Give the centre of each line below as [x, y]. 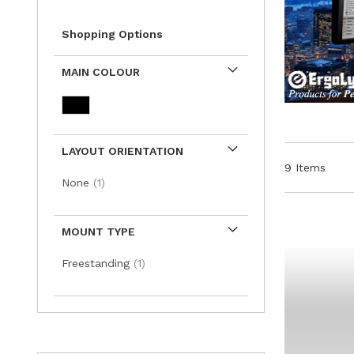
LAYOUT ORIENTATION [122, 151]
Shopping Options [112, 34]
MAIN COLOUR [101, 72]
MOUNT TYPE [98, 232]
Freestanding [98, 264]
